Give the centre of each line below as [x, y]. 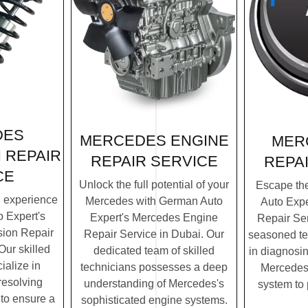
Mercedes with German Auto [154, 201]
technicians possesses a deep [154, 267]
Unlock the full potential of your [154, 184]
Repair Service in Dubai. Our [154, 234]
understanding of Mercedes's [154, 283]
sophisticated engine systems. [154, 300]
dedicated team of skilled [154, 250]
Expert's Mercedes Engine [154, 217]
